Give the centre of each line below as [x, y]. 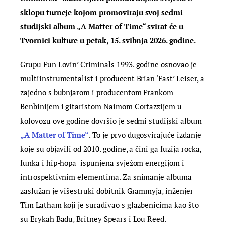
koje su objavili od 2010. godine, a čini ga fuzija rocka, [111, 148]
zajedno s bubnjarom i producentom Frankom [97, 92]
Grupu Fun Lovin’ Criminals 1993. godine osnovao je [108, 64]
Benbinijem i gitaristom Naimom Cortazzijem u [101, 106]
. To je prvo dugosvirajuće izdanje [145, 134]
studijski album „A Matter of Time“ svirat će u [102, 26]
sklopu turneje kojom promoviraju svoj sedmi [102, 12]
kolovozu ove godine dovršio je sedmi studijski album [111, 120]
